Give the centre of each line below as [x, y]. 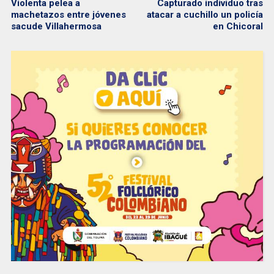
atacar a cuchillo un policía [205, 15]
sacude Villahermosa [56, 27]
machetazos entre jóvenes [68, 15]
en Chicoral [238, 27]
